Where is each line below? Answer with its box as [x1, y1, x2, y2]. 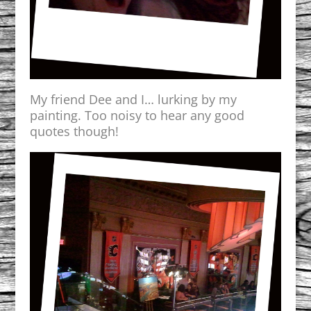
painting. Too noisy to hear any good [29, 107, 244, 124]
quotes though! [29, 123, 119, 140]
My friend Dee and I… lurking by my [29, 91, 237, 108]
